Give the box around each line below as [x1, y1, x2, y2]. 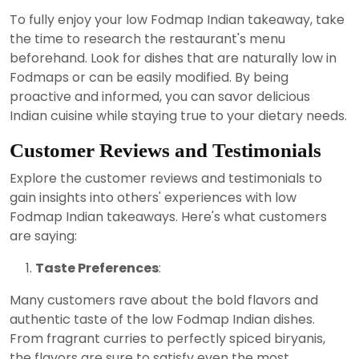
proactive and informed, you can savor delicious [10, 87, 310, 106]
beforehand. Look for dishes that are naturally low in [10, 48, 337, 67]
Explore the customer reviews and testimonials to [10, 168, 322, 188]
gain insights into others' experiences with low [10, 188, 296, 207]
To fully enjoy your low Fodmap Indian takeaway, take [10, 10, 345, 29]
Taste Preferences [35, 258, 159, 277]
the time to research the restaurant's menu [10, 29, 285, 48]
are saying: [10, 226, 77, 245]
